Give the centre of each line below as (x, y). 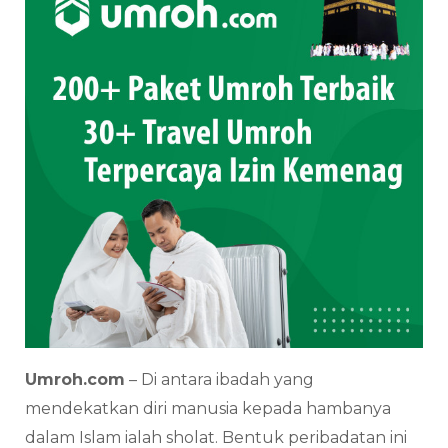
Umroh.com (75, 380)
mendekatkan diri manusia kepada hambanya (208, 409)
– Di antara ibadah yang (219, 380)
